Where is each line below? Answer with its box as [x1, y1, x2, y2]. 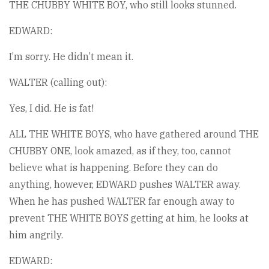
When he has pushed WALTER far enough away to [9, 195, 235, 207]
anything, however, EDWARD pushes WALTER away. [9, 178, 241, 190]
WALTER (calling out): [9, 76, 107, 88]
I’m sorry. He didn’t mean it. [9, 50, 133, 62]
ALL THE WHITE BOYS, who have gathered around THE [9, 128, 259, 140]
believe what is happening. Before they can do [9, 162, 218, 174]
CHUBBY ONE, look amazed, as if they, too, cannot [9, 145, 231, 157]
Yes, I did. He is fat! [9, 102, 94, 114]
